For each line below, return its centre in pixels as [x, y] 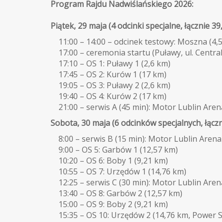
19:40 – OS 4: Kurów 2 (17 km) [109, 96]
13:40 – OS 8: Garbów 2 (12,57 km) [116, 193]
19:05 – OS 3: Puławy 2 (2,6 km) [111, 85]
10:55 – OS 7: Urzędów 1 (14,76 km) [118, 171]
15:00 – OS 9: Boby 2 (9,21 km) [109, 204]
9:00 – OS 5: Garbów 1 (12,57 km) [114, 149]
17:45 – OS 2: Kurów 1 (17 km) [109, 74]
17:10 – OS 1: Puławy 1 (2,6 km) [111, 63]
